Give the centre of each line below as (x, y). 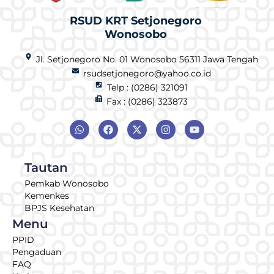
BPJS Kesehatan (59, 208)
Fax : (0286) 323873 (147, 101)
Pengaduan (37, 252)
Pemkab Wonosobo (67, 183)
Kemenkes (47, 195)
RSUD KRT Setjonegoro (135, 20)
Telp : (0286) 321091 (147, 87)
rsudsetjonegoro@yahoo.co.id (147, 73)
